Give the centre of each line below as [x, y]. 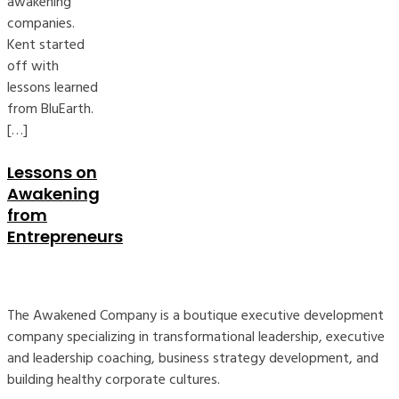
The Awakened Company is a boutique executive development [195, 315]
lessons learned [53, 87]
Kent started [46, 45]
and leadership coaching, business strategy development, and [193, 358]
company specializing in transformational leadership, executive [196, 336]
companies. [41, 23]
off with [33, 66]
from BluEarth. [50, 109]
